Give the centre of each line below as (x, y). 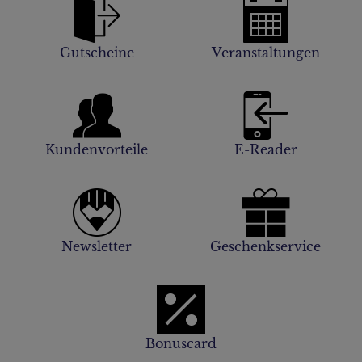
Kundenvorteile (97, 149)
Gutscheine (97, 52)
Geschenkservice (265, 246)
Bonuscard (181, 343)
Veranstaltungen (265, 52)
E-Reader (265, 149)
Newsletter (97, 246)
